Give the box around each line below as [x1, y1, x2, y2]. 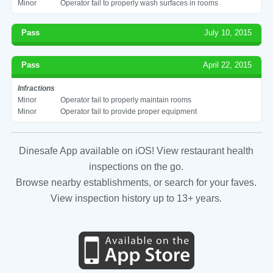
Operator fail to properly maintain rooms [60, 95, 191, 104]
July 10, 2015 [204, 27, 252, 37]
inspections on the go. [89, 161, 184, 172]
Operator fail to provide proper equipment [60, 107, 197, 116]
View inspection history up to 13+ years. [51, 193, 222, 204]
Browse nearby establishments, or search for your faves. [16, 177, 257, 188]
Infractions [17, 83, 55, 93]
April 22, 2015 [203, 60, 252, 69]
